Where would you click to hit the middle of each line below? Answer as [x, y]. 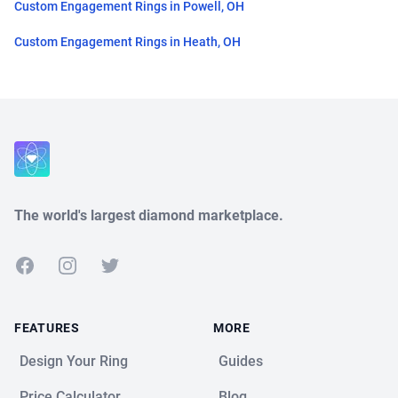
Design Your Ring [74, 362]
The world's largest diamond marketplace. [149, 216]
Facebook [45, 265]
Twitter [121, 265]
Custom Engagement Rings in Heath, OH [127, 42]
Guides [241, 362]
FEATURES [47, 328]
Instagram [89, 265]
